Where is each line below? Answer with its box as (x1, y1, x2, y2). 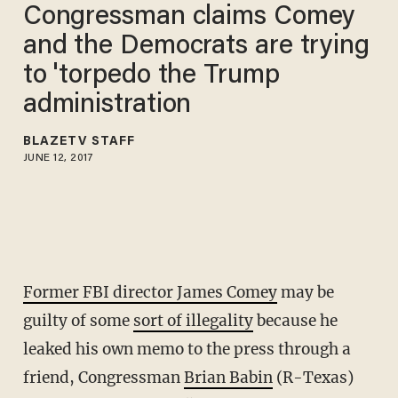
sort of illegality (132, 311, 253, 331)
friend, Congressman (22, 368, 184, 388)
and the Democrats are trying (22, 33, 370, 60)
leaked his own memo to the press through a (22, 339, 351, 360)
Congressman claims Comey (22, 4, 356, 31)
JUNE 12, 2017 (22, 152, 94, 163)
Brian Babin (183, 368, 273, 388)
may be (276, 283, 334, 303)
